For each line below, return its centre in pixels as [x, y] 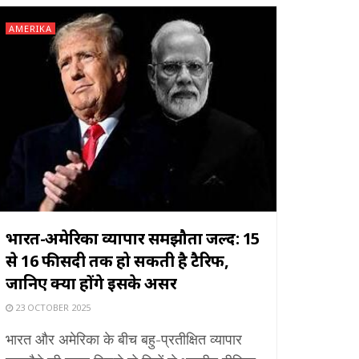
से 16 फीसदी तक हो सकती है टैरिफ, [117, 260]
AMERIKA [30, 28]
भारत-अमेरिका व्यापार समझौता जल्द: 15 [133, 238]
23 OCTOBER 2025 [52, 307]
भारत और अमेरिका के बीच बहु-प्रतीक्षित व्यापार [124, 339]
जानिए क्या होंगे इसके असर [91, 283]
